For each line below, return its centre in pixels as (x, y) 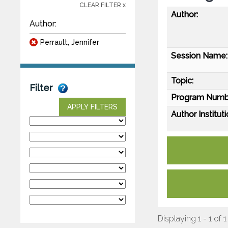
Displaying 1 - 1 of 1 (192, 218)
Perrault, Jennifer (70, 42)
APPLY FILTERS (92, 107)
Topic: (182, 80)
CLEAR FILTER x (103, 5)
